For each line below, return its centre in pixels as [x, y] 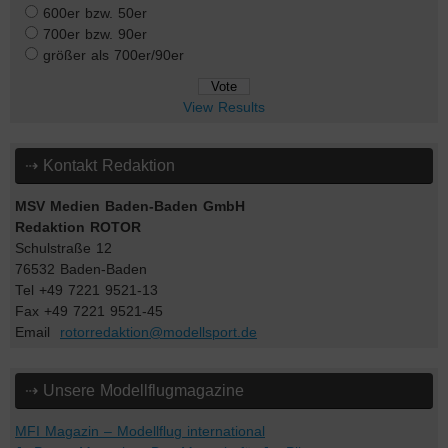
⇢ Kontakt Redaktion [100, 166]
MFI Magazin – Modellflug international [140, 432]
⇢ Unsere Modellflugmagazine [134, 391]
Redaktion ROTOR [78, 228]
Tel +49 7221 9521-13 [86, 291]
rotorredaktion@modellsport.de [158, 333]
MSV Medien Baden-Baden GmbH [130, 207]
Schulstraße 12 [63, 249]
